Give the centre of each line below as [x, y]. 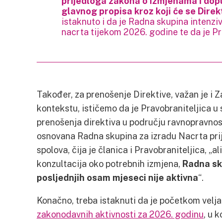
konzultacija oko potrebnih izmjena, [110, 164]
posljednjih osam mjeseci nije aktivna [117, 177]
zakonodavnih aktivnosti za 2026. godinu [120, 214]
